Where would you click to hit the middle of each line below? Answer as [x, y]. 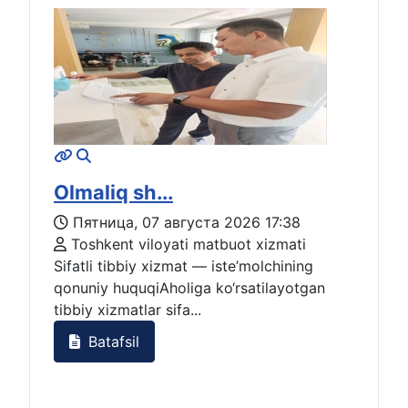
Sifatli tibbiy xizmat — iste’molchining [184, 266]
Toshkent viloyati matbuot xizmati [186, 245]
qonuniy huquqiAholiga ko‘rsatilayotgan [189, 288]
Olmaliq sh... [113, 193]
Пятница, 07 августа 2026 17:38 [187, 223]
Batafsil [112, 341]
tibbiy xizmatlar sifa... [127, 310]
